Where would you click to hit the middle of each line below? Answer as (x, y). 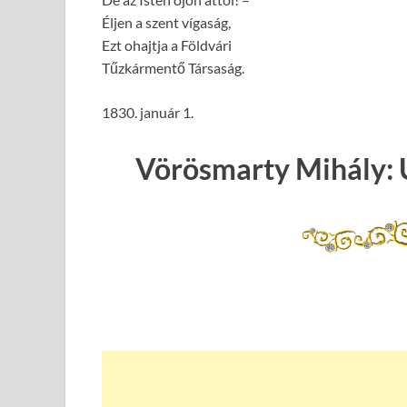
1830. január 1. (148, 112)
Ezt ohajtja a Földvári (167, 45)
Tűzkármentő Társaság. (173, 67)
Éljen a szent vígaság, (166, 22)
